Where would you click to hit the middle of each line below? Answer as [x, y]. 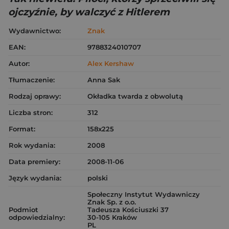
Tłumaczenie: [32, 80]
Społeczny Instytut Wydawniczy [144, 194]
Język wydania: [35, 178]
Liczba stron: [31, 112]
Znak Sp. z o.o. [112, 202]
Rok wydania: [32, 145]
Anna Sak [104, 80]
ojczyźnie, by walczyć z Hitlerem [89, 12]
